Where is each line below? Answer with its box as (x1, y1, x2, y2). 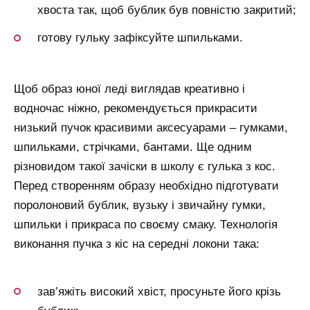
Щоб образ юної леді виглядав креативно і (14, 82, 245, 96)
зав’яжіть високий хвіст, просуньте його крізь (37, 284, 281, 298)
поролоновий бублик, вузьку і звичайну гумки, (14, 199, 266, 212)
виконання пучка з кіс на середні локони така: (14, 237, 259, 251)
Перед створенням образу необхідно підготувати (14, 179, 279, 193)
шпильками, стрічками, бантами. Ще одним (14, 140, 252, 154)
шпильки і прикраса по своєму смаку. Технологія (14, 218, 277, 232)
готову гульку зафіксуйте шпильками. (37, 31, 243, 45)
